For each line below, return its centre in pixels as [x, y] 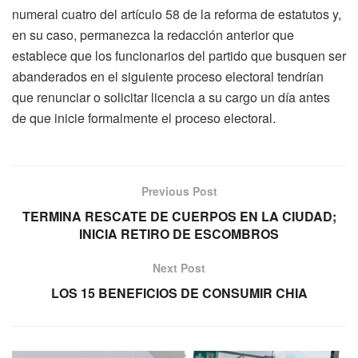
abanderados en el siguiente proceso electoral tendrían [168, 76]
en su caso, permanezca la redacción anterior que [153, 34]
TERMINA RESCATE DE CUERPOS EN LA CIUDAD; [179, 216]
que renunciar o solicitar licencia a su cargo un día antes [171, 97]
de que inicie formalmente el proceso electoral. [144, 117]
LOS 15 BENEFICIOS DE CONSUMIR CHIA [179, 292]
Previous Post [179, 191]
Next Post [179, 267]
